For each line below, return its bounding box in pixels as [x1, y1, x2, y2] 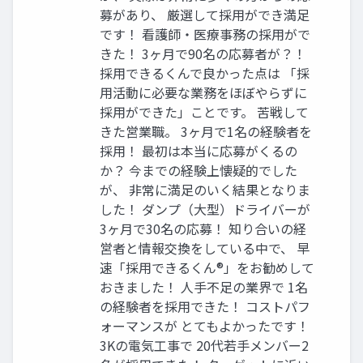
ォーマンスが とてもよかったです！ [100, 316, 310, 336]
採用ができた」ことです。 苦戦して [100, 102, 309, 122]
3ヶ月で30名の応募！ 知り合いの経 [100, 219, 306, 239]
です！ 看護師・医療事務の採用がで [100, 24, 310, 45]
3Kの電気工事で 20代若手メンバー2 [100, 335, 309, 356]
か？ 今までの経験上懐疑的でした [100, 160, 297, 181]
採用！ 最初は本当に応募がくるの [100, 141, 297, 161]
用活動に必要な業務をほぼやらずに [100, 83, 307, 103]
